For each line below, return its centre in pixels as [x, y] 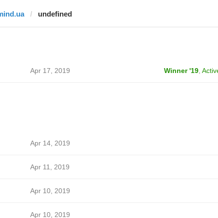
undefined [55, 14]
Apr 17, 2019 [50, 71]
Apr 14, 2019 [50, 143]
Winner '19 [181, 71]
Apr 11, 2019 [50, 167]
